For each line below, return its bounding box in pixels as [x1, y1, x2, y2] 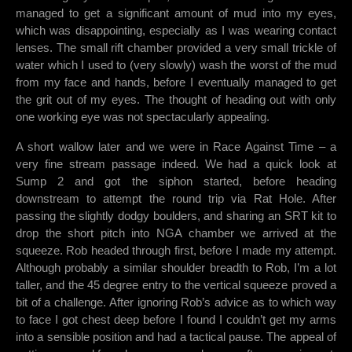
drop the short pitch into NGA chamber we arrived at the [16, 226, 336, 240]
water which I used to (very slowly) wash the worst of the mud [16, 58, 336, 72]
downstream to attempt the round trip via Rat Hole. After [16, 192, 336, 206]
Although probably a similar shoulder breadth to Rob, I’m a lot [16, 261, 336, 275]
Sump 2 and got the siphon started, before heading [16, 174, 336, 189]
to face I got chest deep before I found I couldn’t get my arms [16, 313, 336, 327]
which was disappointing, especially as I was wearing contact [16, 24, 336, 38]
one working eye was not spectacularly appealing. [16, 110, 269, 124]
